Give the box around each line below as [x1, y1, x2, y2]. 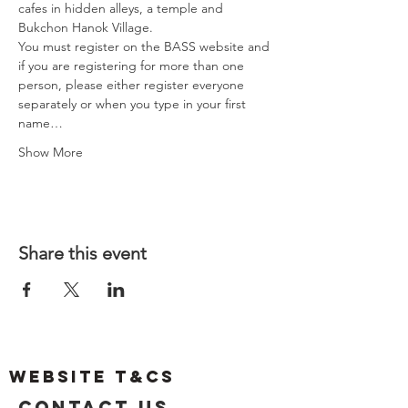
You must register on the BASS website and [18, 38, 273, 55]
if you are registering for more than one [18, 57, 248, 74]
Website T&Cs [9, 366, 175, 387]
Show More [18, 144, 83, 160]
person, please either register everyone [18, 76, 248, 93]
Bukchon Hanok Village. [18, 19, 153, 36]
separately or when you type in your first [18, 96, 250, 112]
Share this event [18, 242, 147, 264]
